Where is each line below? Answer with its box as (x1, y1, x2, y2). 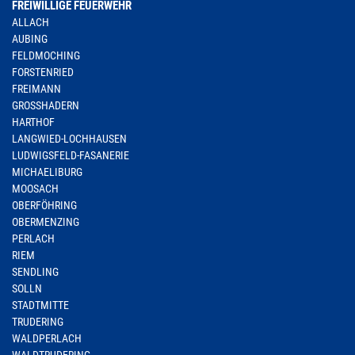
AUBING (12, 32, 48, 45)
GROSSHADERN (12, 99, 79, 112)
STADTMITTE (12, 299, 69, 311)
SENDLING (12, 265, 59, 278)
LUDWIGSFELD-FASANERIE (12, 149, 129, 162)
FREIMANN (12, 82, 61, 95)
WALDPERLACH (12, 332, 82, 345)
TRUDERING (12, 315, 63, 328)
